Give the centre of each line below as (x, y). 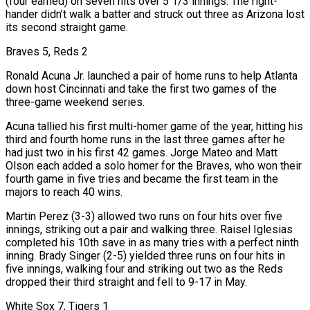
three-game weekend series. (75, 102)
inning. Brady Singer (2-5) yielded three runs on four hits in (145, 255)
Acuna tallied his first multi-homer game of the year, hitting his (154, 126)
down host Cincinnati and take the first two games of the (141, 89)
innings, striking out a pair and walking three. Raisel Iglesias (149, 229)
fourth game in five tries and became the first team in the (142, 179)
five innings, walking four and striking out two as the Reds (144, 268)
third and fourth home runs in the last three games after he (145, 139)
